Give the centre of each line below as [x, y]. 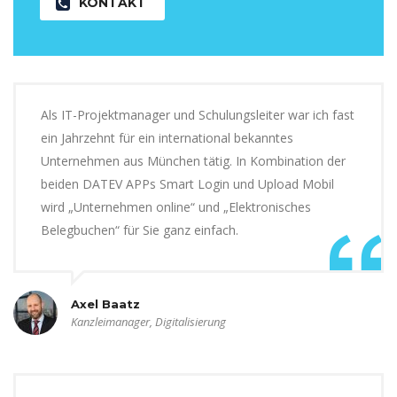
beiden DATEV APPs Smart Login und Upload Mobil [187, 184]
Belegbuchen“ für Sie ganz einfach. [140, 230]
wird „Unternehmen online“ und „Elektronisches [176, 207]
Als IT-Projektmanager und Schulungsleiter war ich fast [198, 115]
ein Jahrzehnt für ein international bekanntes [167, 138]
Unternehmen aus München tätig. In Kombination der [193, 161]
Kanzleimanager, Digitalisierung [148, 322]
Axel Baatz [105, 304]
